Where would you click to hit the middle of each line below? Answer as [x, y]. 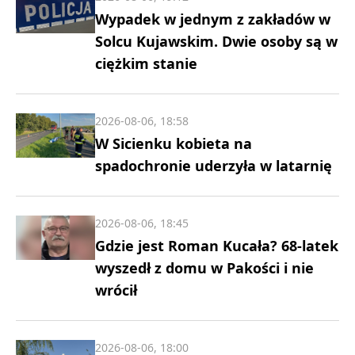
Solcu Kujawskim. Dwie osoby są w [216, 41]
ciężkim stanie [146, 63]
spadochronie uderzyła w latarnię [214, 165]
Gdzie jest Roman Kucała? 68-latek [217, 245]
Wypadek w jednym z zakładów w [213, 19]
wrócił [116, 290]
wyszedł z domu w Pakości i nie [204, 267]
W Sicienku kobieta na [174, 143]
